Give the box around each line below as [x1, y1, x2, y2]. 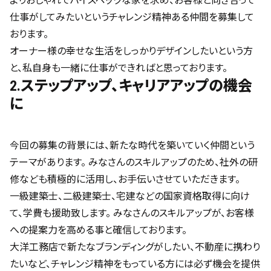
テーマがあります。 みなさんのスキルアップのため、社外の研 [10, 157, 258, 169]
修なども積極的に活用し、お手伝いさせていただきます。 [10, 174, 240, 186]
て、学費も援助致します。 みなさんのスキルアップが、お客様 [10, 207, 254, 220]
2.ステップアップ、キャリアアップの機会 [10, 77, 252, 95]
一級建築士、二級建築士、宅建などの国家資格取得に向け [10, 191, 250, 203]
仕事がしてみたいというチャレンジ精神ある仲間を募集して [10, 11, 254, 24]
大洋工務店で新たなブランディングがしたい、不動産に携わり [10, 241, 260, 253]
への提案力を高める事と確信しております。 [10, 224, 187, 237]
